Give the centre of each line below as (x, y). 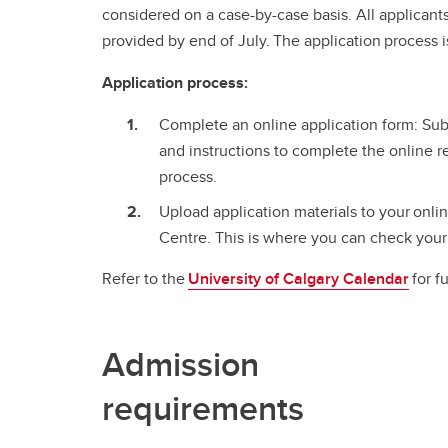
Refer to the (145, 278)
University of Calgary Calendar (298, 278)
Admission (180, 363)
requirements (203, 407)
